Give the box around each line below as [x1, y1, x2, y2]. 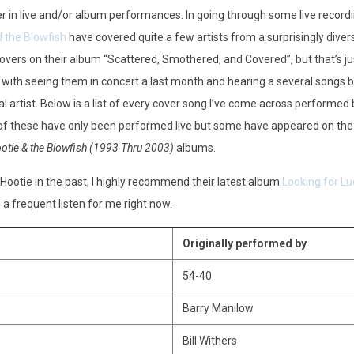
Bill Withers [182, 334, 237, 347]
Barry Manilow [182, 302, 254, 314]
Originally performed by [182, 237, 307, 250]
